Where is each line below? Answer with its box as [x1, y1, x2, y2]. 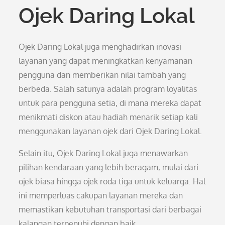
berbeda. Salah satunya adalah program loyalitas [19, 84, 197, 94]
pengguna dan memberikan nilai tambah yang [19, 70, 186, 80]
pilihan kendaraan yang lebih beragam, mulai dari [19, 162, 199, 172]
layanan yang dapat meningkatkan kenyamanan [19, 56, 193, 66]
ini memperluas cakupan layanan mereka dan [19, 190, 183, 200]
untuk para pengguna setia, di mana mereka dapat [19, 98, 202, 108]
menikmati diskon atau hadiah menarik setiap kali [19, 112, 198, 122]
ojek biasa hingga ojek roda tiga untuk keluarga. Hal [19, 176, 206, 186]
